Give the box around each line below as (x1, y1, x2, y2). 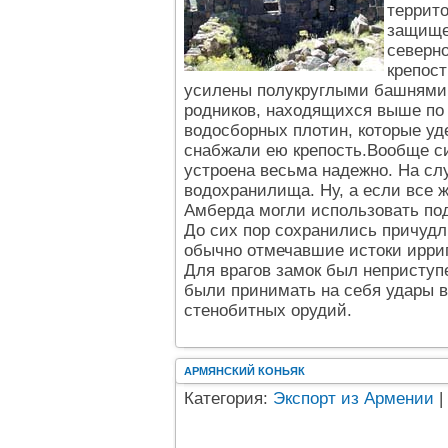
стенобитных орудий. (184, 301, 352, 320)
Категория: (184, 389, 273, 408)
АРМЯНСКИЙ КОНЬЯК (184, 365, 305, 377)
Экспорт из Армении (273, 389, 434, 408)
